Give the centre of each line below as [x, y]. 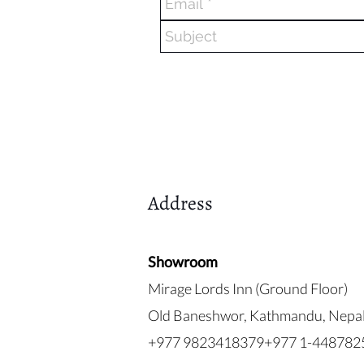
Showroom [183, 262]
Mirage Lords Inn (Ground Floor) [248, 288]
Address [180, 203]
